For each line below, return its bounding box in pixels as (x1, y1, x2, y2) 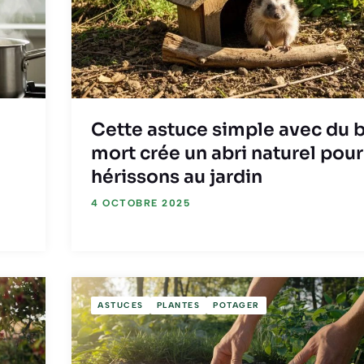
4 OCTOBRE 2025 (91, 197, 190, 209)
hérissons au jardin (91, 165, 262, 188)
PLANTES (156, 299, 200, 310)
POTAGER (213, 299, 260, 310)
